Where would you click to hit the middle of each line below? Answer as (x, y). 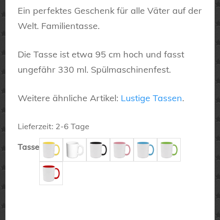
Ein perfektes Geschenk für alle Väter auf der (110, 11)
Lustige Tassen (152, 98)
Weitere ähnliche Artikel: (69, 98)
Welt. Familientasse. (59, 26)
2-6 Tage (73, 126)
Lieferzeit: (37, 126)
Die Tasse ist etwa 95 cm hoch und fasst (101, 55)
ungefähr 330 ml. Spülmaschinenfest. (95, 70)
